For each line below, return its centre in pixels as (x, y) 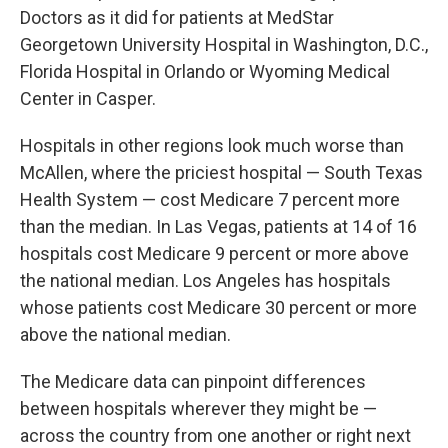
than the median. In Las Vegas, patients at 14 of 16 (218, 226)
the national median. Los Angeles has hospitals (205, 280)
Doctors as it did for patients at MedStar (177, 17)
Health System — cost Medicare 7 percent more (210, 199)
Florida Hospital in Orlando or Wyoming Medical (205, 71)
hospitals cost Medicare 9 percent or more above (214, 253)
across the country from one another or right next (215, 435)
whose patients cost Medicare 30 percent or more (218, 307)
